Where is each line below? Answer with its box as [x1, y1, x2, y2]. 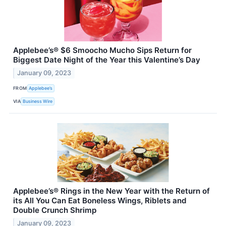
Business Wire [23, 98, 53, 104]
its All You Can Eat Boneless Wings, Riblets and [13, 196, 187, 206]
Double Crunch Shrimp [13, 205, 96, 215]
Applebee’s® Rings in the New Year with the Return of [13, 186, 210, 196]
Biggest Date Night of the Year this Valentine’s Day [13, 55, 200, 65]
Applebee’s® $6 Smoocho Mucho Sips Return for [13, 45, 192, 55]
